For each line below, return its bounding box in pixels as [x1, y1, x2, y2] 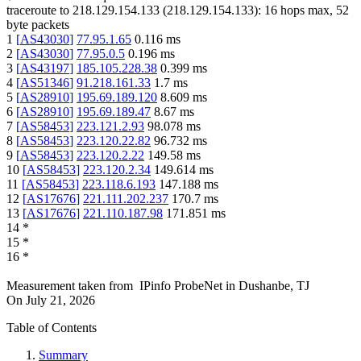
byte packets [6, 18, 69, 32]
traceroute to [6, 3, 69, 18]
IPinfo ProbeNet [139, 279, 226, 293]
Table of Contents [6, 321, 97, 335]
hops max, [277, 3, 336, 18]
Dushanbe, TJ [239, 279, 309, 293]
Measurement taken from [6, 279, 133, 293]
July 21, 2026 [26, 293, 95, 308]
